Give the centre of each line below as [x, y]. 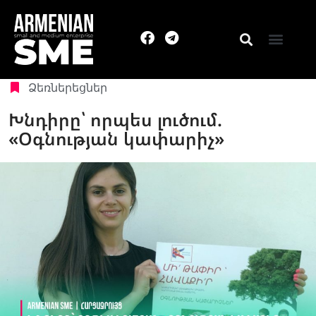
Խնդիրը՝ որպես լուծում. [115, 120]
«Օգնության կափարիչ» [116, 139]
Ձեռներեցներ [68, 88]
